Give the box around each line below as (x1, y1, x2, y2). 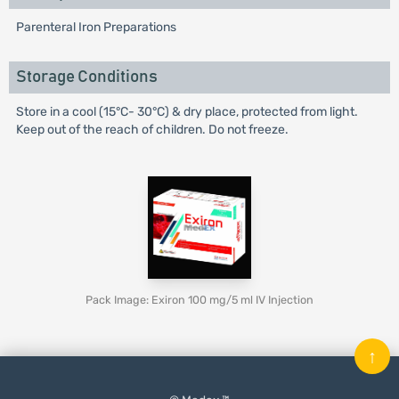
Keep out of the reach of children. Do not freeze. (15, 122, 289, 137)
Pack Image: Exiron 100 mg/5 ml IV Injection (85, 293, 313, 306)
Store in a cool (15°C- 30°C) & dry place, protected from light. (15, 104, 358, 119)
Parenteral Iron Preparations (15, 20, 176, 35)
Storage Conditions (15, 69, 158, 85)
